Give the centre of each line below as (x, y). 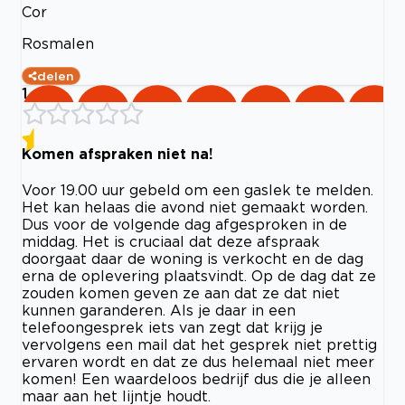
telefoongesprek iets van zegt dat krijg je (172, 328)
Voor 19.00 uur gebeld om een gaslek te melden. (198, 190)
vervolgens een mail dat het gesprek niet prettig (199, 345)
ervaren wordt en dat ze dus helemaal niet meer (198, 362)
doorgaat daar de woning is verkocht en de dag (193, 259)
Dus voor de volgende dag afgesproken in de (184, 225)
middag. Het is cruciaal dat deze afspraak (171, 242)
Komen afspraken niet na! (118, 153)
